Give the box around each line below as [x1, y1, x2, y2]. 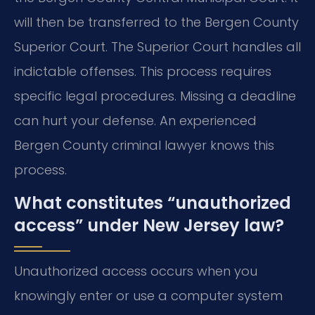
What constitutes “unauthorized [14, 191, 291, 215]
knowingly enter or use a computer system [14, 287, 283, 305]
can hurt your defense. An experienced [14, 112, 257, 130]
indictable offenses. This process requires [14, 63, 271, 81]
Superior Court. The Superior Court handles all [14, 38, 301, 56]
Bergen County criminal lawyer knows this [14, 136, 274, 155]
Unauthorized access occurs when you [14, 262, 257, 281]
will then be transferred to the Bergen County [14, 13, 299, 32]
